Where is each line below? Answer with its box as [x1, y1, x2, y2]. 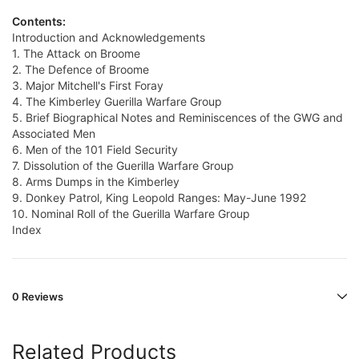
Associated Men [12, 127, 95, 141]
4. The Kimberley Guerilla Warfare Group [12, 95, 222, 109]
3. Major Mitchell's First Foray [12, 79, 163, 93]
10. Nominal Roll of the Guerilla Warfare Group [12, 207, 250, 221]
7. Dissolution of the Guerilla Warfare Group [12, 159, 234, 173]
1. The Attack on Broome [12, 46, 140, 61]
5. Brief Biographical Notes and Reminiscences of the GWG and [12, 111, 343, 125]
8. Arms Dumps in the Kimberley [12, 175, 179, 189]
